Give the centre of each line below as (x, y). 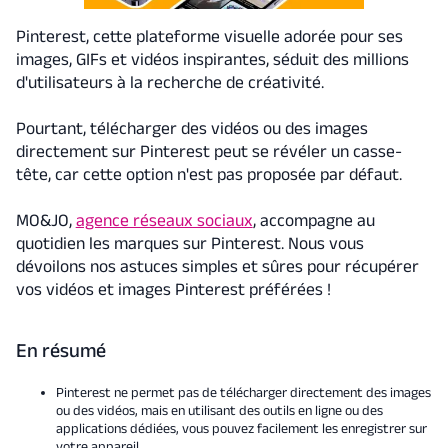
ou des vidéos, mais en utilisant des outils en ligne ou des (219, 410)
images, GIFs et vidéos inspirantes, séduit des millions (212, 59)
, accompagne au (313, 220)
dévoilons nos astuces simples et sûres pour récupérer (217, 266)
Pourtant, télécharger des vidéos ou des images (191, 128)
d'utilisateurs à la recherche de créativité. (169, 82)
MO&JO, (45, 220)
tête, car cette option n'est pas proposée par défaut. (210, 174)
